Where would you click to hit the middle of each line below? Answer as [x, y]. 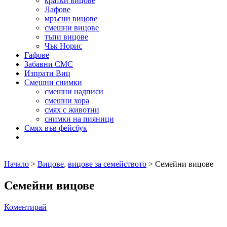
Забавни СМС [49, 64]
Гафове [37, 55]
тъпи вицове [66, 36]
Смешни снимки [53, 82]
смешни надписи [74, 91]
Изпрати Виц [47, 73]
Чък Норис [63, 46]
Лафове [58, 9]
